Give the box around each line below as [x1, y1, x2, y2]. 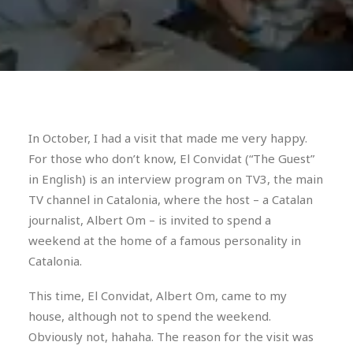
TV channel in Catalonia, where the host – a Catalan [28, 191, 313, 207]
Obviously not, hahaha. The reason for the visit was [28, 329, 314, 344]
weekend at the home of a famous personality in [28, 232, 301, 248]
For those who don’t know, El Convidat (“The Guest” [28, 150, 314, 166]
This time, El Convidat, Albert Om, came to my [28, 288, 287, 303]
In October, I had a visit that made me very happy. [28, 130, 307, 146]
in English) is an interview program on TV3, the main [28, 171, 323, 187]
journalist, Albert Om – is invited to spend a [28, 212, 271, 228]
